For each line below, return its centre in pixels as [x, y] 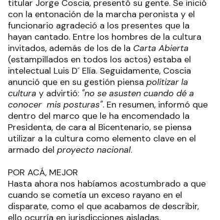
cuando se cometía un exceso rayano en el [95, 195]
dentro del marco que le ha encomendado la [99, 116]
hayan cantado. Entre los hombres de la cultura [105, 37]
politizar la [167, 82]
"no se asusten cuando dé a [138, 93]
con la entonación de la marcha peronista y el [101, 14]
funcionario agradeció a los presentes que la [99, 26]
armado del [32, 150]
